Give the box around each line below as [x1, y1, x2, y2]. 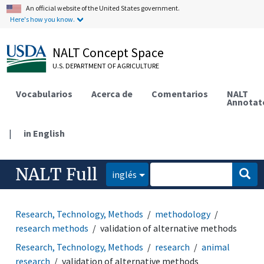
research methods [15, 222, 89, 234]
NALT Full [15, 163, 98, 185]
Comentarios [151, 87, 209, 100]
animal [202, 240, 230, 253]
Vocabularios [16, 87, 73, 100]
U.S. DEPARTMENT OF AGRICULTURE [52, 61, 160, 70]
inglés [112, 168, 137, 180]
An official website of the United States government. [26, 4, 180, 12]
